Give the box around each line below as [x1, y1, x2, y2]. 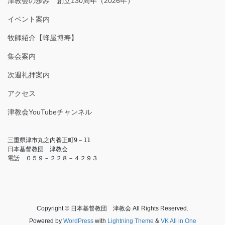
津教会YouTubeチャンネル [8, 107, 92, 116]
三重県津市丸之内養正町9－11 [8, 136, 90, 144]
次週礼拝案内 [8, 70, 50, 79]
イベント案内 [8, 15, 50, 23]
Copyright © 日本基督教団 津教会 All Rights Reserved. [37, 204, 188, 212]
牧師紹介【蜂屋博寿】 [8, 33, 78, 42]
